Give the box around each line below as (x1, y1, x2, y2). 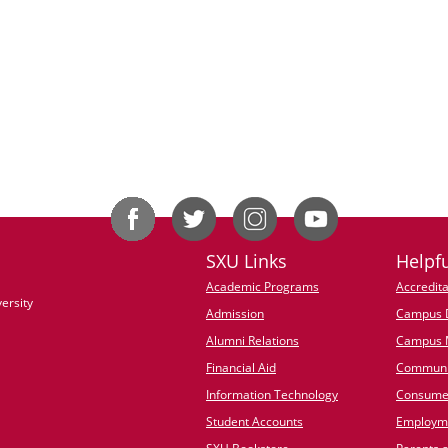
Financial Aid (206, 359, 276, 376)
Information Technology (206, 386, 338, 403)
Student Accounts (206, 413, 303, 430)
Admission (206, 305, 264, 322)
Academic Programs (206, 278, 319, 295)
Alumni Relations (206, 332, 299, 349)
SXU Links (206, 249, 287, 273)
